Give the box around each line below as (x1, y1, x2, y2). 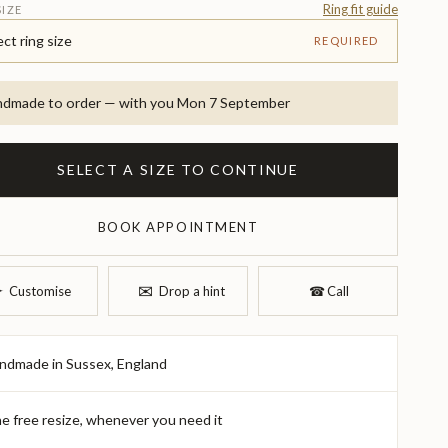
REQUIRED (314, 34, 379, 48)
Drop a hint (158, 282, 225, 299)
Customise (9, 282, 72, 299)
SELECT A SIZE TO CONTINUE (57, 161, 299, 179)
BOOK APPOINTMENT (97, 218, 259, 235)
